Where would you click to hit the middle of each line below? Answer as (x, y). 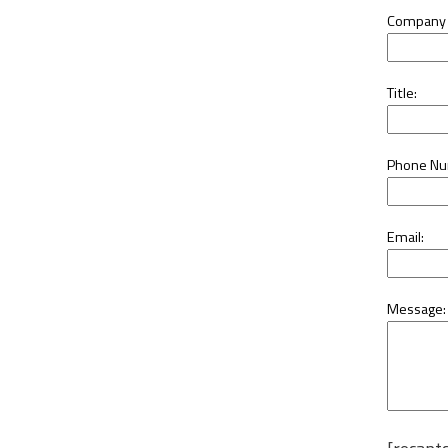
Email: (405, 237)
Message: (416, 309)
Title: (402, 93)
